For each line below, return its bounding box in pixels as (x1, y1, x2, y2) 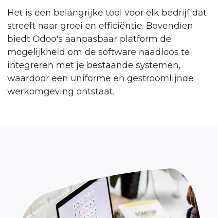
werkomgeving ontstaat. (7, 86, 114, 97)
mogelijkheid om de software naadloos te (7, 46, 190, 57)
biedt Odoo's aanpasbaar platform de (7, 33, 171, 44)
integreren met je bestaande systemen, (7, 59, 181, 71)
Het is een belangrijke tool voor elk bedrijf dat (7, 7, 207, 18)
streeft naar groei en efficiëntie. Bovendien (7, 20, 193, 31)
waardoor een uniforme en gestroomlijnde (7, 73, 194, 84)
